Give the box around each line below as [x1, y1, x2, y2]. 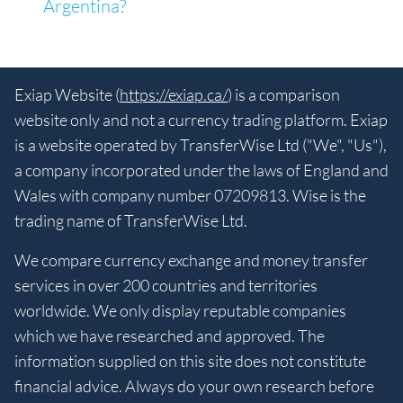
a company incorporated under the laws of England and [14, 160, 389, 181]
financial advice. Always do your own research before [14, 376, 374, 397]
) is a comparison [228, 85, 340, 105]
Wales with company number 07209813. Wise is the [14, 185, 366, 206]
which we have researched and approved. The [14, 326, 325, 346]
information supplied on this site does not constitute [14, 351, 366, 372]
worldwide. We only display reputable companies [14, 300, 346, 321]
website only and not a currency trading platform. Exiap [14, 110, 388, 130]
